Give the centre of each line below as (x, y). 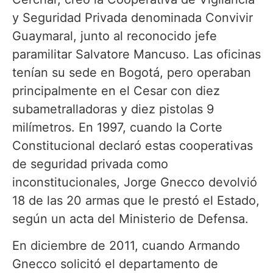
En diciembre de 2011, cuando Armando (126, 245)
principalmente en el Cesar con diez (116, 90)
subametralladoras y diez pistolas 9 (113, 109)
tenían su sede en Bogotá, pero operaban (132, 72)
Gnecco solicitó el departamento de (115, 264)
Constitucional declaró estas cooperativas (133, 145)
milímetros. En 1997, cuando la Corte (117, 127)
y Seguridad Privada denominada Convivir (133, 17)
